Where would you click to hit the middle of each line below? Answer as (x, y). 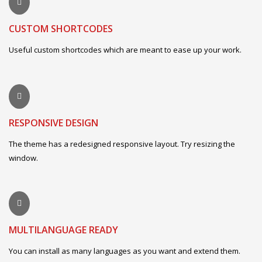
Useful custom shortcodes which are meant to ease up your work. (125, 50)
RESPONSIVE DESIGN (54, 123)
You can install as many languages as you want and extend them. (125, 251)
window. (23, 158)
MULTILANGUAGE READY (63, 230)
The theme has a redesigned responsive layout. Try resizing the (122, 144)
